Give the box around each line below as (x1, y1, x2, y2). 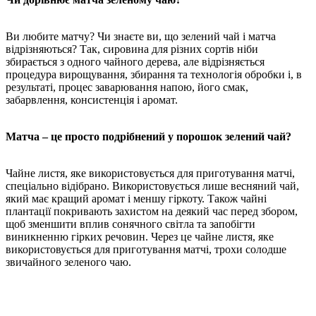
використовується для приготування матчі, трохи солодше (6, 243, 286, 255)
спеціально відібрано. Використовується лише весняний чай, (6, 179, 299, 192)
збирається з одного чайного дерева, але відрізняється (6, 55, 265, 68)
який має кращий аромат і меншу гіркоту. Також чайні (6, 192, 267, 205)
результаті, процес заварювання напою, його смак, (6, 80, 248, 93)
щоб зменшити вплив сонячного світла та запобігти (6, 217, 255, 230)
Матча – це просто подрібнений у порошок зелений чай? (6, 130, 291, 142)
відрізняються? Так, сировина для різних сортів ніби (6, 42, 258, 55)
